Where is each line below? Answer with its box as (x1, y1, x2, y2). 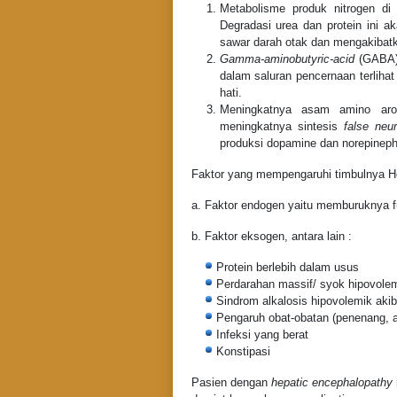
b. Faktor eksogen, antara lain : (191, 230, 352, 244)
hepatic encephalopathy (270, 376, 393, 390)
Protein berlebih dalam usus (215, 261, 359, 275)
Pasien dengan (191, 376, 271, 390)
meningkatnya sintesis (219, 120, 345, 134)
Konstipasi (215, 345, 270, 359)
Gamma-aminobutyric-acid (219, 52, 354, 66)
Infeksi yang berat (215, 328, 308, 342)
